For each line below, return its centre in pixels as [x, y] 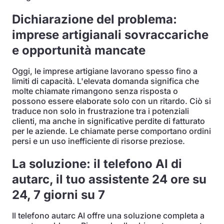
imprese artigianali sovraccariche [110, 35]
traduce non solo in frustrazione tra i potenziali [100, 111]
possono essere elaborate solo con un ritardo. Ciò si [111, 101]
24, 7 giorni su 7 [58, 195]
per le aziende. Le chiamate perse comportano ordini [111, 131]
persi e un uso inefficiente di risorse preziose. [98, 141]
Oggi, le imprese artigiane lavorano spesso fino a [105, 71]
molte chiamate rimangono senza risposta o [95, 91]
